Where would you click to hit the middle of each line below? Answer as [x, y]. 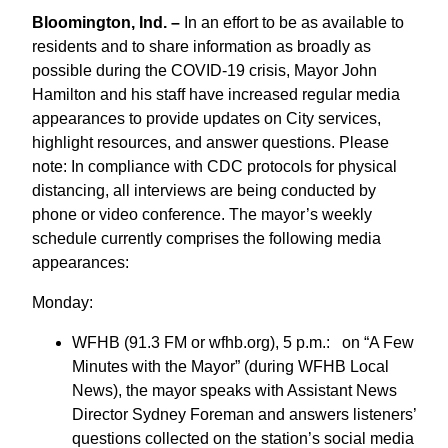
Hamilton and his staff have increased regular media [216, 94]
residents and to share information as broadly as [201, 46]
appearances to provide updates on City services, [206, 118]
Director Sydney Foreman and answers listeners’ [244, 414]
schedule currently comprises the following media [206, 238]
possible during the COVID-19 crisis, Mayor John [204, 70]
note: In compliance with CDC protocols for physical [214, 166]
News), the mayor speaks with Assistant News [234, 390]
